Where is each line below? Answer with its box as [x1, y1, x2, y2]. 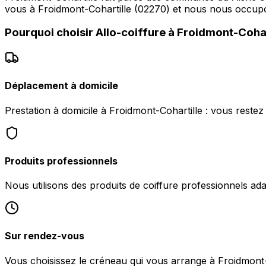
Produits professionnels [5, 154, 118, 167]
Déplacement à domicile [5, 80, 118, 92]
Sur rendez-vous [5, 230, 84, 242]
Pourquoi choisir [5, 26, 96, 40]
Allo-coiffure [96, 26, 166, 40]
